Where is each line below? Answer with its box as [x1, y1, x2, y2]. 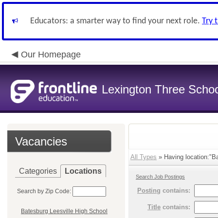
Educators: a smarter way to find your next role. [30, 17, 202, 26]
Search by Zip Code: [17, 188, 71, 195]
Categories [19, 167, 57, 175]
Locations [65, 167, 102, 175]
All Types [130, 153, 157, 161]
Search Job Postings [136, 174, 185, 180]
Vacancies [15, 135, 67, 148]
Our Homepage [21, 50, 81, 59]
